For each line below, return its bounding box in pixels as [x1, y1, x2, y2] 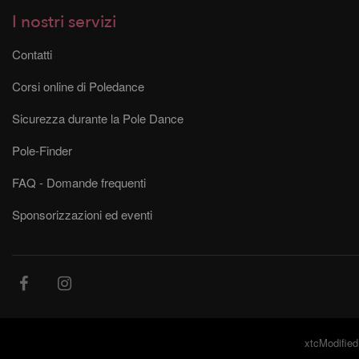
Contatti [12, 45, 52, 63]
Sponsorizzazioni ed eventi [12, 205, 152, 223]
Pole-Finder [12, 141, 72, 159]
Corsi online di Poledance [12, 77, 144, 95]
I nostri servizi [12, 10, 116, 34]
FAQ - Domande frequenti [12, 173, 146, 191]
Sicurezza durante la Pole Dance [12, 109, 184, 127]
